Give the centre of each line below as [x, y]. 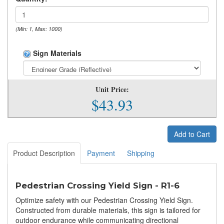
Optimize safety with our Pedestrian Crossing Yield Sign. [104, 200]
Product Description [44, 153]
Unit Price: [112, 89]
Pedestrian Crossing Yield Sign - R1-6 [97, 186]
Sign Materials [56, 53]
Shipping [141, 153]
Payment [101, 153]
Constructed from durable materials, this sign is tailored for [108, 210]
